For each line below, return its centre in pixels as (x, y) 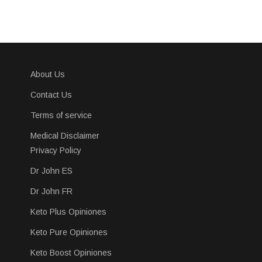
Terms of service (61, 116)
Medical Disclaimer (65, 136)
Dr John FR (51, 192)
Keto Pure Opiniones (69, 232)
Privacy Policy (56, 151)
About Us (48, 75)
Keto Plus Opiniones (68, 212)
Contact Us (51, 95)
